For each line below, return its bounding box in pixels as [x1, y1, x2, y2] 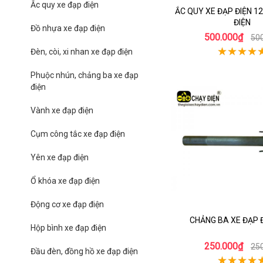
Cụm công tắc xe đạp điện [31, 129, 125, 139]
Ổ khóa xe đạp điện [31, 176, 100, 186]
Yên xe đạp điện [31, 153, 89, 162]
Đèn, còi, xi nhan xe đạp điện [31, 47, 133, 56]
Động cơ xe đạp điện [31, 200, 104, 209]
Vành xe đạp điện [31, 106, 93, 115]
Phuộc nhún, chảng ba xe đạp [31, 70, 139, 80]
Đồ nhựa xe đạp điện [31, 23, 105, 33]
